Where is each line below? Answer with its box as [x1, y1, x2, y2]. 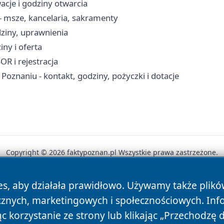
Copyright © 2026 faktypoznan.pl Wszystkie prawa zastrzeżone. [6, 147, 218, 157]
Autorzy [28, 182, 59, 193]
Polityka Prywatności [67, 182, 152, 193]
